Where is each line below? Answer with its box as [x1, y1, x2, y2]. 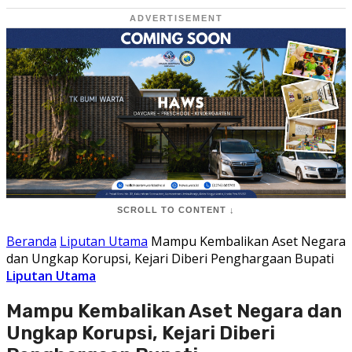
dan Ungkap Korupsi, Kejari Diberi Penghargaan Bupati [6, 250, 334, 267]
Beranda [6, 233, 57, 250]
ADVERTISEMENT [129, 13, 223, 23]
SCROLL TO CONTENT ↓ [117, 205, 235, 214]
